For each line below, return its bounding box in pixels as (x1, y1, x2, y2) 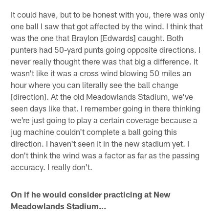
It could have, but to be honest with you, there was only (11, 9, 205, 19)
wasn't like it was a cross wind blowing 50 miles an (11, 67, 192, 78)
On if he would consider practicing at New (11, 189, 171, 199)
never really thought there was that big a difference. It (11, 56, 198, 66)
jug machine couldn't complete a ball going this (11, 126, 177, 136)
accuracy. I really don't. (11, 161, 93, 172)
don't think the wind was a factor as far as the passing (11, 150, 200, 160)
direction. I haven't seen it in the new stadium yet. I (11, 138, 190, 148)
